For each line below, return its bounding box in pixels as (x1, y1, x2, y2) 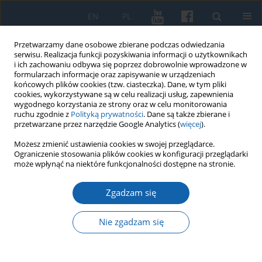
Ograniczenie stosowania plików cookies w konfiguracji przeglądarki (14, 149, 248, 159)
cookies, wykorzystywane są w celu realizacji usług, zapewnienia (14, 89, 233, 99)
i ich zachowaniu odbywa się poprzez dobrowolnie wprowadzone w (14, 60, 247, 70)
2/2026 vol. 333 (9, 145, 89, 161)
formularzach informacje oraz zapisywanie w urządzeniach (14, 70, 215, 80)
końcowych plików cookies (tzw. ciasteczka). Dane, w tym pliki (14, 80, 226, 89)
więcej (180, 119, 201, 129)
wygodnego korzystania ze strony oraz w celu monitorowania (14, 99, 227, 109)
